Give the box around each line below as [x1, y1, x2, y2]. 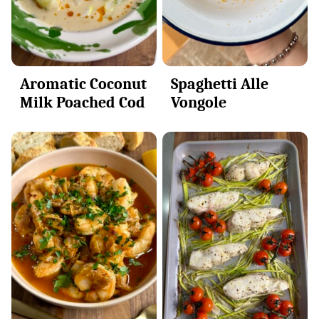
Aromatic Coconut [20, 74, 147, 93]
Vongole [171, 93, 226, 112]
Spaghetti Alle [171, 74, 268, 93]
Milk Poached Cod [20, 93, 145, 112]
